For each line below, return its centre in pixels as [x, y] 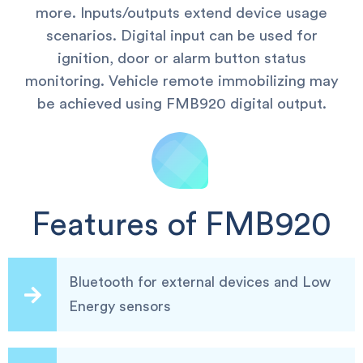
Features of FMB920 [181, 225]
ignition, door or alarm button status [181, 59]
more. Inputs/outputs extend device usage [181, 13]
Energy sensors [120, 306]
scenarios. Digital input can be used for [181, 36]
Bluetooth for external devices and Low [200, 282]
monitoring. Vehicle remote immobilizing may [181, 81]
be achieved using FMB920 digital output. [181, 104]
